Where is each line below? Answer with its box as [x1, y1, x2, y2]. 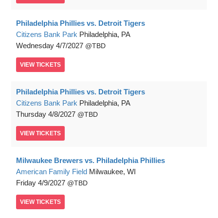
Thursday [16, 110, 46, 119]
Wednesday [16, 41, 54, 50]
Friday [16, 179, 36, 187]
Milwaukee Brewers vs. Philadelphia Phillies [16, 156, 165, 165]
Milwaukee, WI [89, 167, 136, 176]
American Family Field [16, 167, 87, 176]
